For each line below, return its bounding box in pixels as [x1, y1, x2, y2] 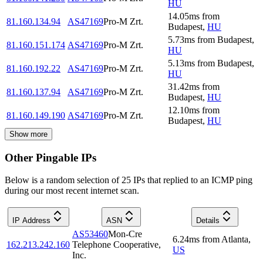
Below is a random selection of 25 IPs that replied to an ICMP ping [5, 175, 252, 186]
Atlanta [221, 234, 248, 245]
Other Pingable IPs [5, 151, 96, 164]
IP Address [12, 216, 50, 225]
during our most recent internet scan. [5, 186, 139, 196]
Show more [9, 129, 48, 139]
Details [195, 216, 220, 225]
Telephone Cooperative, [72, 240, 161, 250]
